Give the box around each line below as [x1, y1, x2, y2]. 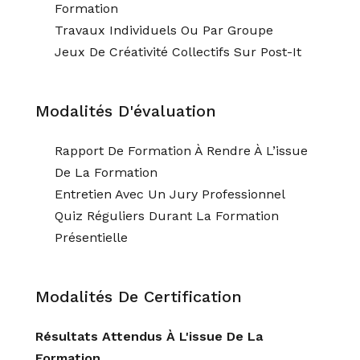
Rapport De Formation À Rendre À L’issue [55, 143, 308, 158]
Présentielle [55, 230, 128, 245]
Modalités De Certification [35, 287, 242, 306]
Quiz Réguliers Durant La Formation [55, 208, 279, 223]
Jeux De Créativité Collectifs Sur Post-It [55, 44, 301, 59]
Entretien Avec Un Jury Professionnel [55, 186, 285, 202]
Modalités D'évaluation [35, 101, 216, 121]
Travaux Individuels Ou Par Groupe [55, 22, 273, 38]
